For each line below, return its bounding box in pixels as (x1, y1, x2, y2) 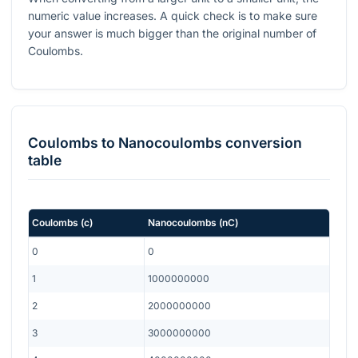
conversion (222, 133, 302, 151)
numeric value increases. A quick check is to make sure (28, 9, 317, 23)
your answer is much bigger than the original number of (28, 26, 316, 41)
